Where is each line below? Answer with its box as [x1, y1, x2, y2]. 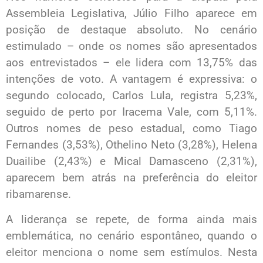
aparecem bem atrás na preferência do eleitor [6, 171, 257, 185]
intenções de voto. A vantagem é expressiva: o [6, 72, 257, 86]
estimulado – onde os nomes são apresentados [6, 39, 257, 53]
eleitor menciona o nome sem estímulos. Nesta [6, 245, 257, 259]
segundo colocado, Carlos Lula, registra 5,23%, [6, 89, 257, 103]
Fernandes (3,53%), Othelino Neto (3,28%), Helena [6, 138, 257, 152]
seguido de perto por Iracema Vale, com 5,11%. [6, 105, 257, 119]
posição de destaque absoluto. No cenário [6, 23, 257, 37]
